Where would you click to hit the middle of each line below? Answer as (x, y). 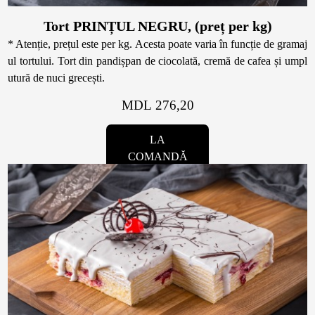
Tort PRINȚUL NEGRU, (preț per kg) (157, 26)
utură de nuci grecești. (57, 78)
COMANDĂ (157, 157)
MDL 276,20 (157, 105)
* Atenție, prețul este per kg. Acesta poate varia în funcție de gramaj (157, 44)
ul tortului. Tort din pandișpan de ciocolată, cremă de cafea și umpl (157, 61)
